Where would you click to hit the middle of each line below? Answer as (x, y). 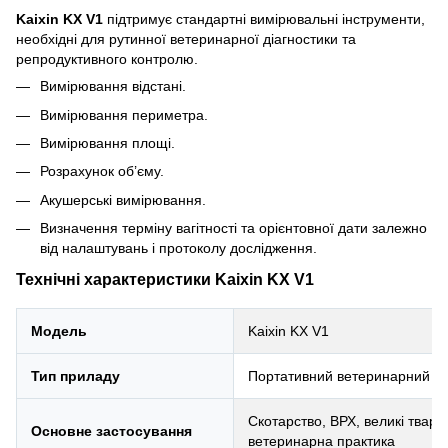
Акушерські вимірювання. (123, 199)
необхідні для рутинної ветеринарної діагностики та (186, 39)
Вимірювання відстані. (113, 86)
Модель (59, 330)
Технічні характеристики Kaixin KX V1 (165, 278)
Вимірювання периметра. (124, 114)
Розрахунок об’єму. (102, 171)
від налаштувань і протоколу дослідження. (178, 248)
